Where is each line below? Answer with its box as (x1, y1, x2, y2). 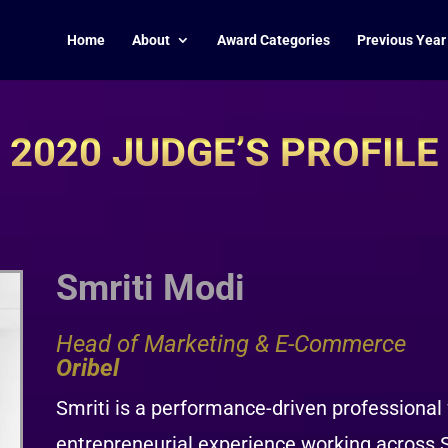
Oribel (55, 353, 119, 382)
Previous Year (357, 32, 446, 48)
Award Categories (217, 32, 330, 48)
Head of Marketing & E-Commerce (55, 329, 406, 358)
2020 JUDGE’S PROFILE (9, 128, 439, 176)
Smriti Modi (55, 266, 245, 309)
